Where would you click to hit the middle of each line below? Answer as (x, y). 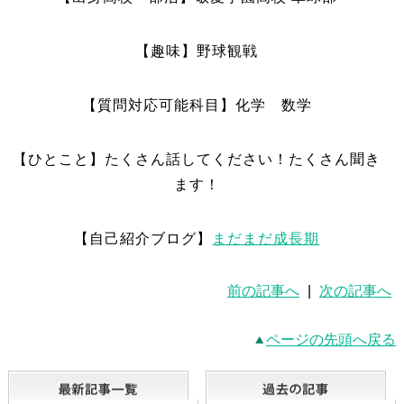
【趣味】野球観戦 (197, 51)
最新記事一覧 (241, 381)
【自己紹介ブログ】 (143, 239)
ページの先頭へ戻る (331, 340)
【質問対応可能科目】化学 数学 (197, 105)
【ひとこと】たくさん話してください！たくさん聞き (197, 159)
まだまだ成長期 (266, 239)
